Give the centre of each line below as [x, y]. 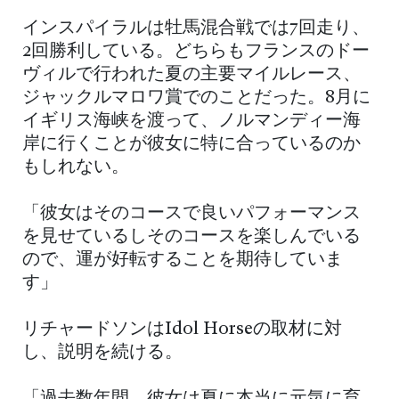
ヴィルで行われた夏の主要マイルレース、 [191, 74]
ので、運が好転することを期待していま [183, 260]
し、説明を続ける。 [102, 352]
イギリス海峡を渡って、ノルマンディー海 [191, 121]
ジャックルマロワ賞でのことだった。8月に [196, 98]
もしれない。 [76, 167]
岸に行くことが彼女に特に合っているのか [191, 144]
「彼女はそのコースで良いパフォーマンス [191, 213]
